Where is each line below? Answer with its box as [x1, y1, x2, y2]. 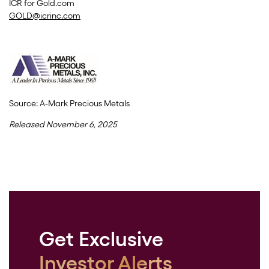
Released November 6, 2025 [9, 119, 117, 130]
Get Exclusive [39, 227, 163, 252]
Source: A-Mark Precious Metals [9, 98, 130, 109]
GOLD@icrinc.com [9, 11, 80, 21]
